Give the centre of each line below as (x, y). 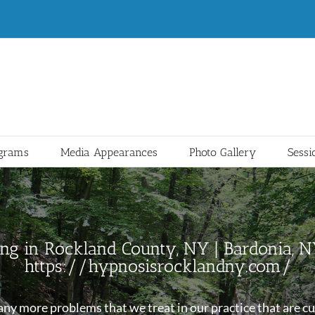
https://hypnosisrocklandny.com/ (157, 265)
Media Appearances (109, 152)
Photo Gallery (222, 152)
